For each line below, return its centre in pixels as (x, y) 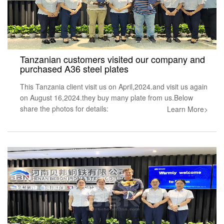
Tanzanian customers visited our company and (112, 59)
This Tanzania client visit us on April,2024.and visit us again (114, 86)
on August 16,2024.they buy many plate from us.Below (106, 97)
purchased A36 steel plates (74, 68)
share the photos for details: (64, 108)
